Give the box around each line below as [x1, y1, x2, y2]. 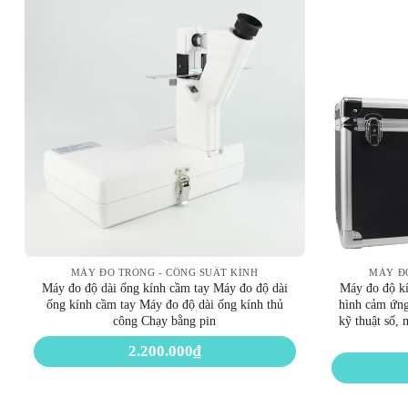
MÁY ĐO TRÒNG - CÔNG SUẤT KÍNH [70, 267, 259, 279]
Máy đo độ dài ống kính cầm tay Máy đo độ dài [41, 280, 288, 295]
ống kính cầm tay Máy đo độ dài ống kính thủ [46, 297, 283, 311]
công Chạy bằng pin [113, 313, 217, 328]
